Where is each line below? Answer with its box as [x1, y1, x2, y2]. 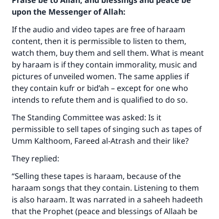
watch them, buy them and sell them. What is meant [12, 47, 204, 58]
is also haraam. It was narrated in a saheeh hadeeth [12, 194, 203, 205]
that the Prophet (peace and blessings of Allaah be [12, 206, 197, 217]
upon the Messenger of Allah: [12, 6, 125, 17]
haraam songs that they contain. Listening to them [12, 182, 199, 193]
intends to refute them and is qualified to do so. [12, 94, 190, 105]
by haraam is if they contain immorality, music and [12, 59, 197, 70]
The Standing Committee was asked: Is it [12, 112, 161, 123]
